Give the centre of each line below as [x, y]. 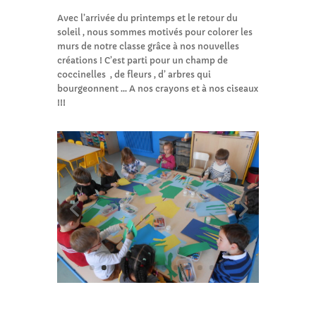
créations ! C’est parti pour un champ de [142, 61]
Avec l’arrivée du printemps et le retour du [147, 18]
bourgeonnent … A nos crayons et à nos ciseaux [157, 89]
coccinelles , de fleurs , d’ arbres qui [134, 75]
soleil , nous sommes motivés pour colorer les [154, 32]
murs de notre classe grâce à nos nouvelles [148, 47]
